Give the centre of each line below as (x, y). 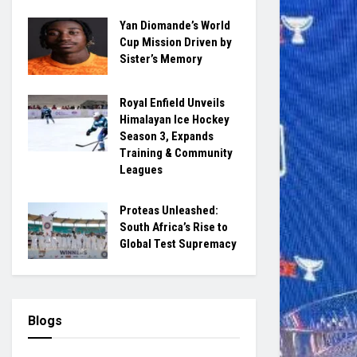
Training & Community (176, 153)
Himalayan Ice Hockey (175, 119)
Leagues (141, 169)
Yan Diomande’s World (175, 25)
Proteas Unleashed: (169, 210)
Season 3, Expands (167, 136)
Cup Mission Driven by (176, 42)
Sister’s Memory (161, 59)
